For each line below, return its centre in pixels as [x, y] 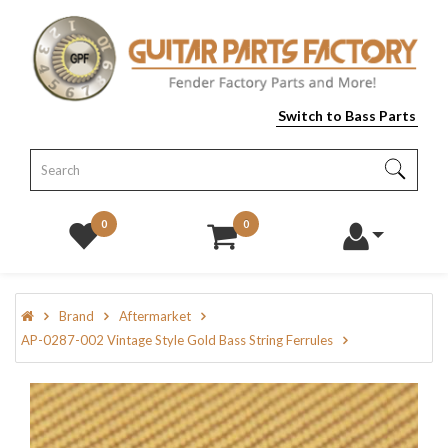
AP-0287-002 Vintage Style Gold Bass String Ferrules [177, 340]
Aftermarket [155, 316]
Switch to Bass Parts [347, 116]
